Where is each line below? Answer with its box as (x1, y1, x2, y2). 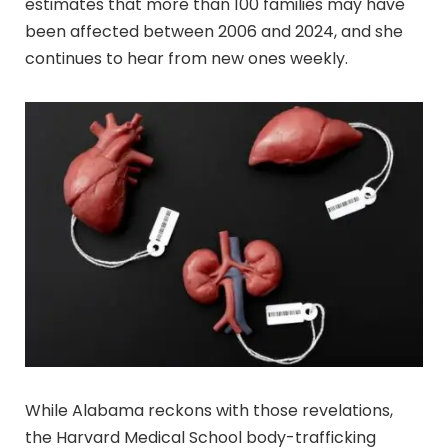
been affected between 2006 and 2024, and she (25, 19, 403, 43)
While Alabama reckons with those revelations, (25, 398, 393, 422)
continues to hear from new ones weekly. (25, 46, 348, 70)
